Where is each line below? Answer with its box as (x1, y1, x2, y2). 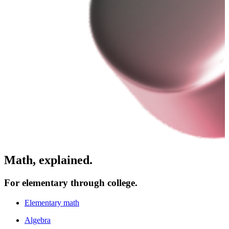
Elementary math (25, 198, 79, 207)
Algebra (25, 215, 51, 224)
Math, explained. (4, 153, 93, 167)
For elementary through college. (4, 177, 138, 188)
